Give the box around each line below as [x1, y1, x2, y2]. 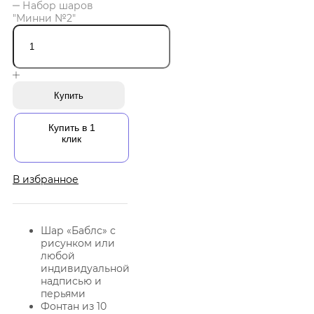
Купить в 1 [48, 122, 95, 134]
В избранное [13, 173, 78, 186]
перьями [41, 287, 86, 301]
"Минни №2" [13, 12, 76, 25]
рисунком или [41, 237, 115, 250]
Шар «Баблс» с [41, 224, 116, 238]
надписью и [41, 275, 102, 288]
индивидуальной [41, 262, 130, 275]
